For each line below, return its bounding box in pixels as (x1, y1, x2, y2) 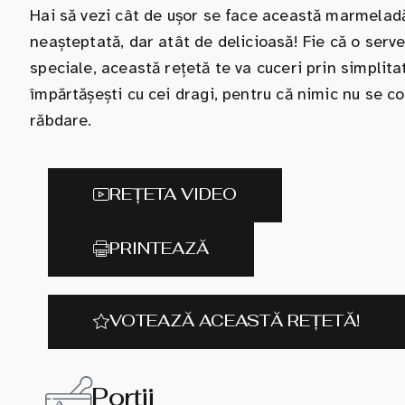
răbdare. (30, 110, 92, 130)
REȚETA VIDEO (109, 184, 238, 204)
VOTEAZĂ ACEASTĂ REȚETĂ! (109, 310, 361, 331)
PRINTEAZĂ (109, 238, 210, 259)
